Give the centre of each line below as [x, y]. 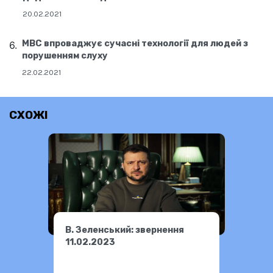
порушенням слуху [65, 56]
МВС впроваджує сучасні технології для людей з [135, 44]
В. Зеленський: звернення [125, 230]
